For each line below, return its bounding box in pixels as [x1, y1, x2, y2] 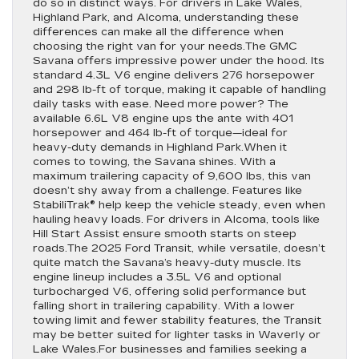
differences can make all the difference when [33, 26, 284, 38]
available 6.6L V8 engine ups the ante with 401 [33, 112, 293, 125]
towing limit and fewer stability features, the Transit [33, 314, 321, 327]
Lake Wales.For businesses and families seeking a [33, 343, 307, 356]
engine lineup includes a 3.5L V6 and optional [33, 271, 281, 284]
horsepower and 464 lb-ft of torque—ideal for [33, 127, 288, 139]
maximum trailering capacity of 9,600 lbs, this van [33, 170, 311, 183]
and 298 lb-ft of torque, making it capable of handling [33, 83, 326, 96]
